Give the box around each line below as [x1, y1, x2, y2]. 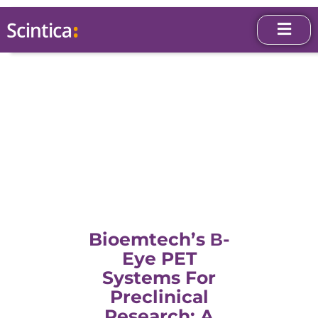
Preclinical [109, 285, 209, 307]
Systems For [102, 266, 216, 288]
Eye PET [121, 247, 197, 269]
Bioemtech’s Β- [88, 228, 230, 250]
